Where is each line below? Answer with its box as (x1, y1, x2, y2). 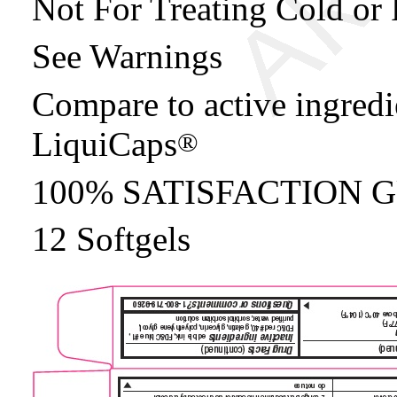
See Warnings (32, 37, 222, 75)
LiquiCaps (32, 124, 177, 163)
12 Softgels (32, 220, 191, 259)
